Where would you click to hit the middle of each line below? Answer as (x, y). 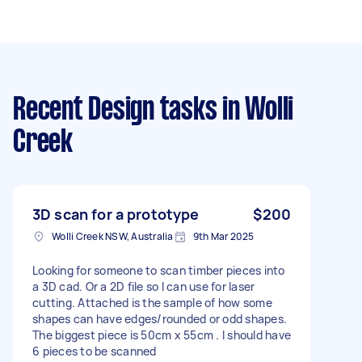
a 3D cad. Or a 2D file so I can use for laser (144, 286)
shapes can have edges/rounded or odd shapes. (160, 318)
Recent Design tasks (115, 110)
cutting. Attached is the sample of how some (152, 302)
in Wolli (255, 110)
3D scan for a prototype (116, 214)
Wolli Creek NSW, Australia (113, 236)
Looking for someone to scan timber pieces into (159, 270)
